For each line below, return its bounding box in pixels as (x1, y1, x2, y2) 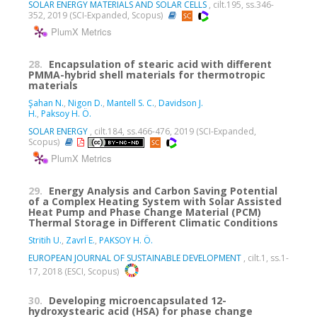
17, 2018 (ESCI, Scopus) (28, 265, 121, 277)
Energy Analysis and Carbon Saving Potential (49, 183, 277, 197)
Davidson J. (158, 96, 203, 109)
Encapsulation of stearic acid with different (49, 57, 272, 71)
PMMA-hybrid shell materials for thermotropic (28, 67, 265, 81)
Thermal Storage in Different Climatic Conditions (28, 215, 278, 229)
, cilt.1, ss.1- (241, 251, 289, 264)
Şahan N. (28, 96, 64, 109)
